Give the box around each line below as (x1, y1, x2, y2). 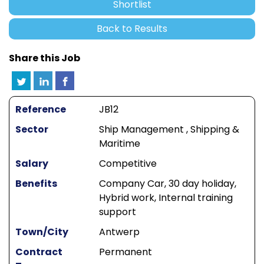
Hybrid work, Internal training (98, 190, 233, 204)
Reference (15, 102, 66, 116)
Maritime (98, 136, 140, 150)
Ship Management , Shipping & (98, 122, 239, 136)
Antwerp (98, 225, 140, 239)
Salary (15, 156, 48, 170)
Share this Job (9, 51, 80, 65)
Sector (15, 122, 48, 136)
